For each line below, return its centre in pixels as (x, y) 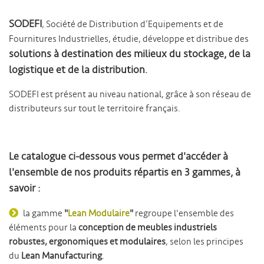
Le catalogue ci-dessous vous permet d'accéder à (118, 156)
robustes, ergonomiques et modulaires (87, 242)
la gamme (44, 213)
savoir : (24, 188)
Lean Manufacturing (62, 256)
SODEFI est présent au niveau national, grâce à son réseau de (130, 94)
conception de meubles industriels (148, 227)
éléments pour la (44, 227)
